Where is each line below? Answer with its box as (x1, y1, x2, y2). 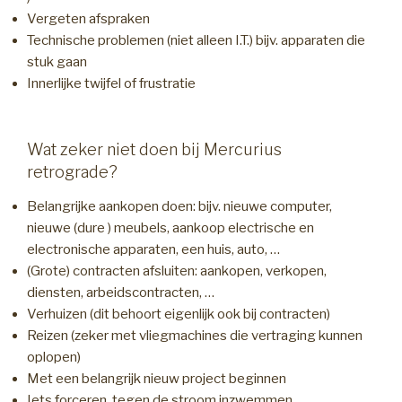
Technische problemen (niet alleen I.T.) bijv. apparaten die (27, 31, 365, 48)
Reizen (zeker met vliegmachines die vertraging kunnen (27, 327, 363, 344)
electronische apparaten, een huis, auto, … (27, 240, 280, 258)
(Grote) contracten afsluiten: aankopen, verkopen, (27, 262, 327, 279)
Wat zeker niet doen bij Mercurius (27, 140, 282, 160)
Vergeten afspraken (27, 10, 150, 27)
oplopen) (27, 348, 81, 365)
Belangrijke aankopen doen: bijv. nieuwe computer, (27, 197, 332, 214)
